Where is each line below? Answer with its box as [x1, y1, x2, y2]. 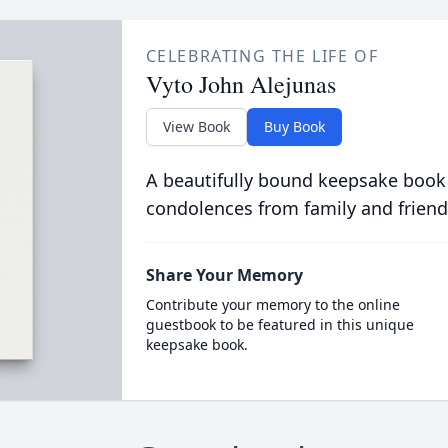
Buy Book [263, 117, 325, 136]
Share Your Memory [145, 264, 303, 286]
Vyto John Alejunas [145, 68, 336, 100]
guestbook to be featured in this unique [145, 315, 414, 334]
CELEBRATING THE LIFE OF [145, 45, 379, 67]
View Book [162, 117, 230, 136]
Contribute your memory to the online [145, 295, 400, 314]
